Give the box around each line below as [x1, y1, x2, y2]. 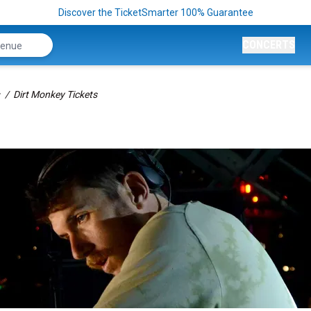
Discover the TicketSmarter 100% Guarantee [58, 7, 253, 18]
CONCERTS [242, 38, 295, 51]
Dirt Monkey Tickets [13, 89, 97, 100]
